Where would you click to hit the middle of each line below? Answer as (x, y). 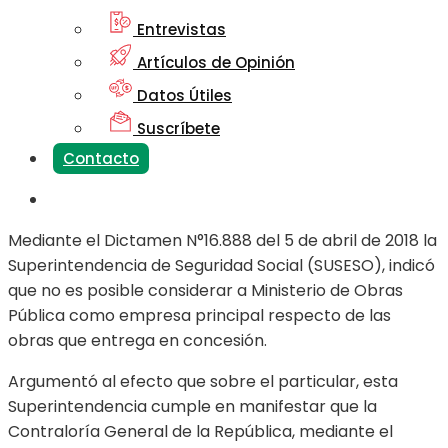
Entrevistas (179, 30)
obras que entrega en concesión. (137, 341)
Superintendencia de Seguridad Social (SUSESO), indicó (221, 266)
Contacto (101, 159)
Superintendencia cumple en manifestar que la (192, 407)
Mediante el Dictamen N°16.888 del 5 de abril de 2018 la (222, 241)
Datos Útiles (182, 96)
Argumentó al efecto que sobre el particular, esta (203, 382)
